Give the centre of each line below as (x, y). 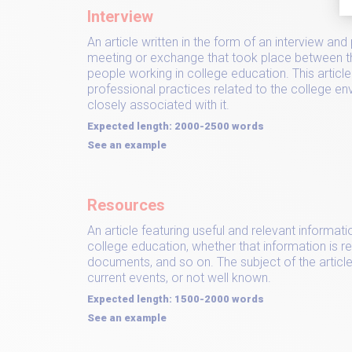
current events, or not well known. (179, 278)
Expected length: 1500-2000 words (176, 299)
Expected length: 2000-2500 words (176, 126)
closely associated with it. (158, 105)
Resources (126, 205)
